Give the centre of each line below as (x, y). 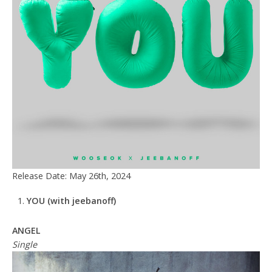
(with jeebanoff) (80, 200)
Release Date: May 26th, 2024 (71, 175)
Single (25, 245)
